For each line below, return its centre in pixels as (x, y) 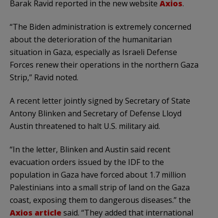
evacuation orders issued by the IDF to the (87, 162)
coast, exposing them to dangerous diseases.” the (100, 200)
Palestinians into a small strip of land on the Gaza (100, 187)
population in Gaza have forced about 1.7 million (98, 174)
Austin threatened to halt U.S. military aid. (85, 126)
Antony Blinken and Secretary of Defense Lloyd (96, 113)
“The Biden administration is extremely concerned (100, 27)
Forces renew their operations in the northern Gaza (104, 64)
